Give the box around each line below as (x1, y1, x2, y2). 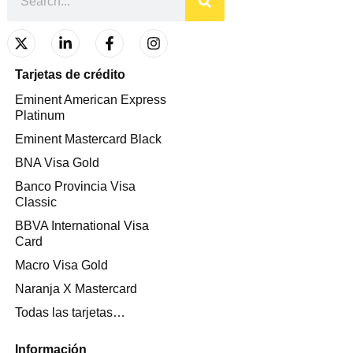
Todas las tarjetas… (14, 305, 125, 319)
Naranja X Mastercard (14, 281, 137, 295)
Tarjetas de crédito (14, 67, 125, 81)
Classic (14, 195, 57, 209)
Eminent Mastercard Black (14, 132, 162, 146)
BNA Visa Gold (14, 155, 99, 169)
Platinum (14, 108, 65, 122)
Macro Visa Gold (14, 258, 108, 272)
